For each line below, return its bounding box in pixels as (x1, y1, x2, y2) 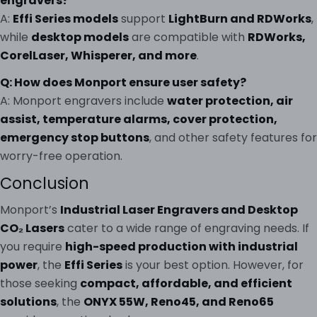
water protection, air (167, 92, 293, 109)
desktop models (31, 28, 129, 45)
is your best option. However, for (122, 256, 304, 273)
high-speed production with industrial (65, 238, 298, 255)
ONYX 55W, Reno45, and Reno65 (83, 293, 274, 310)
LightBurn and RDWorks (168, 10, 311, 27)
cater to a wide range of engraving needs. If (64, 219, 309, 236)
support (118, 10, 168, 27)
